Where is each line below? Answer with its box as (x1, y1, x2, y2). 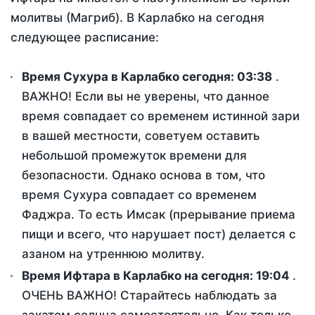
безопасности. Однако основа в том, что (22, 168, 265, 183)
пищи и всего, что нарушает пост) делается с (22, 227, 296, 242)
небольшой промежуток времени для (22, 148, 247, 163)
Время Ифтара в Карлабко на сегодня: (22, 269, 256, 283)
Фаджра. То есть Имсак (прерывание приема (22, 207, 295, 222)
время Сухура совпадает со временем (22, 188, 257, 202)
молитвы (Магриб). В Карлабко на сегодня (11, 11, 264, 25)
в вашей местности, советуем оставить (22, 129, 260, 143)
